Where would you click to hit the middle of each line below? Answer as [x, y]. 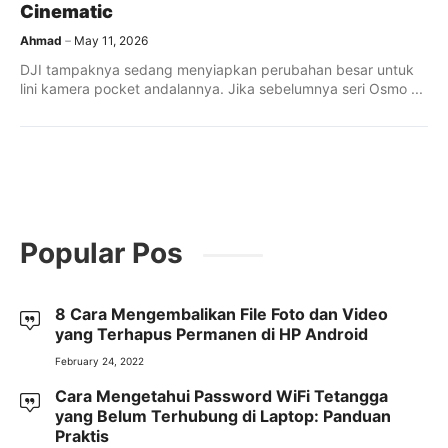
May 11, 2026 [111, 40]
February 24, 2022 [99, 361]
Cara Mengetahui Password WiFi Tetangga [221, 396]
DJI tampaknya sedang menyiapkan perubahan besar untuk [217, 69]
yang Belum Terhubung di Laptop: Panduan [223, 416]
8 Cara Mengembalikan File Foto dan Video [221, 314]
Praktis [82, 436]
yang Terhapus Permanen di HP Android [211, 334]
